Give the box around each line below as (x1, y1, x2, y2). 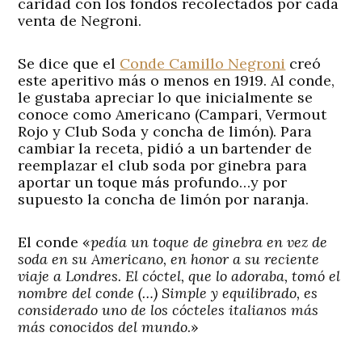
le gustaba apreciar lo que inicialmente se (18, 88, 314, 107)
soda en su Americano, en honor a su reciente (18, 250, 320, 269)
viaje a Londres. (18, 267, 122, 286)
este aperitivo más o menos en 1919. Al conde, (18, 71, 335, 90)
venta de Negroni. (18, 11, 142, 31)
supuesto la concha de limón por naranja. (18, 190, 309, 209)
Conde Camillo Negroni (120, 54, 286, 74)
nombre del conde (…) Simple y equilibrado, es (18, 284, 318, 303)
